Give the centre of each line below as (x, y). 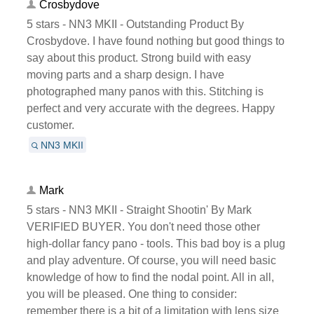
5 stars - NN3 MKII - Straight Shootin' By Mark (139, 210)
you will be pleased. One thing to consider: (131, 294)
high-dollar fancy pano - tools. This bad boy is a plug (156, 243)
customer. (50, 125)
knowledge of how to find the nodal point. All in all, (150, 277)
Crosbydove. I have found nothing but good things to (155, 41)
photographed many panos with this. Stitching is (145, 91)
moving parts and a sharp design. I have (125, 74)
